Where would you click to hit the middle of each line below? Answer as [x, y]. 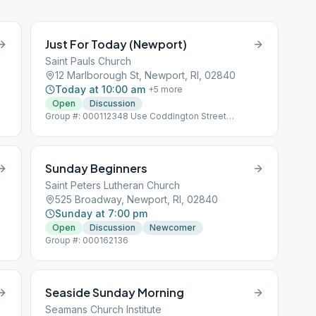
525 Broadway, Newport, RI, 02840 [137, 199]
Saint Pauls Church [89, 61]
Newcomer [173, 227]
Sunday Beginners [97, 168]
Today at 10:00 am [101, 89]
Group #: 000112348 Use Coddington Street [136, 116]
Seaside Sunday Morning [115, 292]
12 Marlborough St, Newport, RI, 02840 [146, 75]
